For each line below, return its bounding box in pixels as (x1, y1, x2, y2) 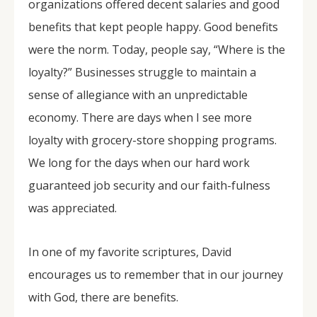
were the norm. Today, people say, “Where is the (28, 42, 285, 57)
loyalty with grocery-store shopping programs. (28, 132, 277, 148)
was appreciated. (28, 200, 117, 216)
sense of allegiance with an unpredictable (28, 87, 248, 103)
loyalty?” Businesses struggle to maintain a (28, 64, 256, 80)
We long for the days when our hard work (28, 155, 250, 171)
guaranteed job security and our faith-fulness (28, 178, 270, 193)
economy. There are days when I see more (28, 110, 252, 125)
